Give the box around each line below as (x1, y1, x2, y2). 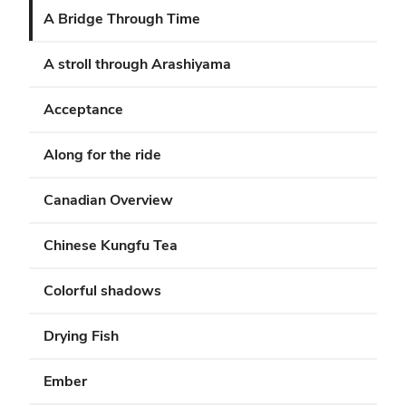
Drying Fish (43, 326, 119, 345)
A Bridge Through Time (43, 9, 200, 28)
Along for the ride (43, 145, 161, 164)
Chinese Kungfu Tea (43, 236, 178, 255)
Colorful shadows (43, 281, 161, 300)
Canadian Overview (43, 190, 173, 209)
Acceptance (43, 100, 123, 119)
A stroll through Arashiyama (43, 54, 231, 73)
